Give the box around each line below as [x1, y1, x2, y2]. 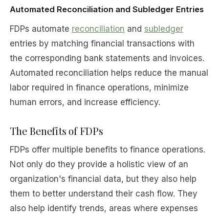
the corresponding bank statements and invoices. [10, 53, 204, 63]
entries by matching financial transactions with [10, 38, 195, 48]
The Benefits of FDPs [10, 123, 103, 137]
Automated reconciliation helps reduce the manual [10, 67, 208, 78]
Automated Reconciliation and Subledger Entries [10, 4, 204, 14]
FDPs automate [10, 23, 72, 34]
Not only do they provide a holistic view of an [10, 159, 188, 170]
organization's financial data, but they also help [10, 174, 197, 184]
